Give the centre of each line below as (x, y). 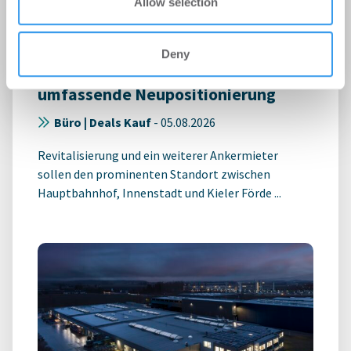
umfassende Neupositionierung (157, 94)
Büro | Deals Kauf (103, 122)
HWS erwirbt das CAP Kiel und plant (170, 71)
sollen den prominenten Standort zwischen (154, 174)
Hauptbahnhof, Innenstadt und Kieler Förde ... (159, 192)
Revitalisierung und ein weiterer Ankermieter (158, 155)
